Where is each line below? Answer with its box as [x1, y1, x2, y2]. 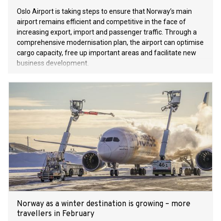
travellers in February [17, 209, 94, 220]
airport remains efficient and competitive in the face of [17, 18, 186, 26]
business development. [17, 59, 89, 68]
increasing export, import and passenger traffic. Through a [17, 28, 197, 37]
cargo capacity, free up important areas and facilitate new [17, 49, 196, 57]
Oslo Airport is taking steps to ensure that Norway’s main [17, 7, 192, 16]
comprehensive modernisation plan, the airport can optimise [17, 38, 204, 47]
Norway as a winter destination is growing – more [17, 199, 190, 210]
